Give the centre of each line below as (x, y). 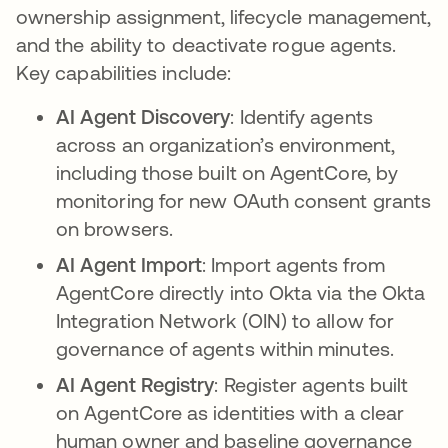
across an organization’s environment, (225, 145)
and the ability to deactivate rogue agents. (206, 45)
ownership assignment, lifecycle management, (224, 17)
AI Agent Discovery (143, 117)
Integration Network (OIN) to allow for (225, 321)
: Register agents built (311, 385)
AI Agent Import (129, 265)
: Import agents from (293, 265)
